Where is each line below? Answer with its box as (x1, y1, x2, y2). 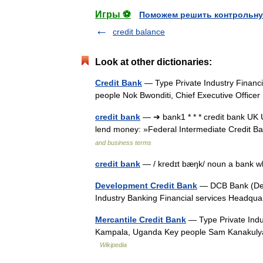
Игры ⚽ (95, 9, 131, 19)
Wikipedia (100, 241, 127, 248)
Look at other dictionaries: (95, 57, 212, 67)
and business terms (95, 139, 151, 146)
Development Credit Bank (95, 181, 197, 190)
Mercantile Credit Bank (95, 215, 186, 224)
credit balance (113, 27, 165, 36)
